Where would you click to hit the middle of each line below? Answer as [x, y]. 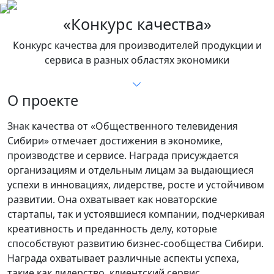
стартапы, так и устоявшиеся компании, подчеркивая [136, 214]
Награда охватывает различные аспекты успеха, [123, 258]
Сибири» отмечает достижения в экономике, [115, 141]
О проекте [43, 100]
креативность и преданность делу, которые [112, 229]
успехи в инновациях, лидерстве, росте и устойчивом [136, 185]
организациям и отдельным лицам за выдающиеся [131, 170]
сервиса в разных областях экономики [137, 60]
